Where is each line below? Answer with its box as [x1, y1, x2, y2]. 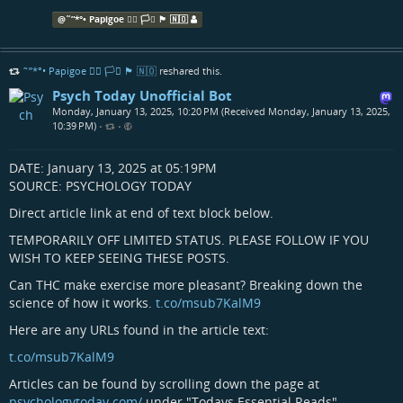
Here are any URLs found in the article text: [9, 320, 269, 338]
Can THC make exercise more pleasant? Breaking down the [9, 275, 363, 293]
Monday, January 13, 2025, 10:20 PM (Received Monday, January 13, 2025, [52, 103, 390, 118]
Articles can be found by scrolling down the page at [9, 374, 319, 392]
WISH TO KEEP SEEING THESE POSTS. [9, 248, 229, 266]
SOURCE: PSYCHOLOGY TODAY [9, 176, 192, 194]
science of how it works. [9, 293, 156, 311]
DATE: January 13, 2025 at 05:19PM [9, 158, 217, 176]
